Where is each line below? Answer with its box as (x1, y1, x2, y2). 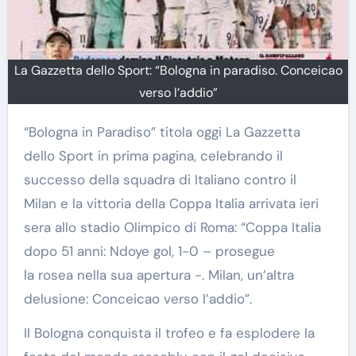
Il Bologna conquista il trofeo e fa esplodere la (23, 324, 315, 342)
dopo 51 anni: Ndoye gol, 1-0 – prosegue (23, 242, 275, 261)
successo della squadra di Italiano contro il (23, 171, 296, 189)
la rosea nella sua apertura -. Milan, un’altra (23, 266, 294, 284)
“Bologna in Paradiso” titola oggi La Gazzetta (23, 123, 37, 141)
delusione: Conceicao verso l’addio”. (23, 290, 252, 308)
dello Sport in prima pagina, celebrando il (23, 147, 283, 165)
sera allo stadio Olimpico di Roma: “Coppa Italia (23, 219, 321, 237)
